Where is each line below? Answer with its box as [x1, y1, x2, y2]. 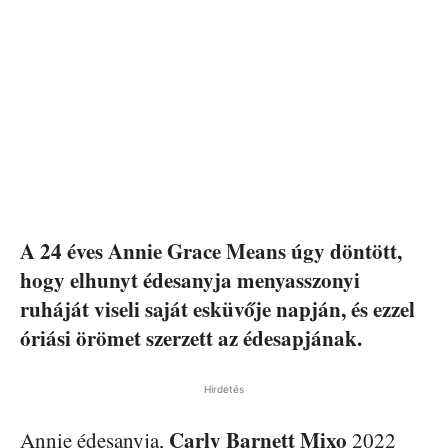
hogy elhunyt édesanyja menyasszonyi [20, 265, 360, 295]
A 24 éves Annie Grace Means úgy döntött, [20, 236, 402, 266]
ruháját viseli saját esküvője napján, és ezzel [20, 294, 415, 324]
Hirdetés [204, 383, 244, 395]
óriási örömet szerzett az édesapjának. [20, 323, 362, 353]
